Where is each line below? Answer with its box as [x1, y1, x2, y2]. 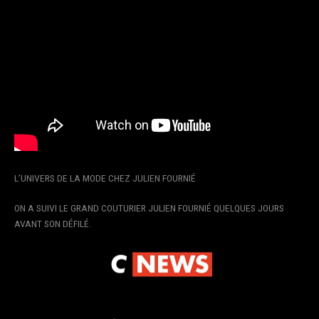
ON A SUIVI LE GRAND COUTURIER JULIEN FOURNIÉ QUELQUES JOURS [14, 202, 284, 214]
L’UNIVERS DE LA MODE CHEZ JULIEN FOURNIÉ [14, 172, 196, 184]
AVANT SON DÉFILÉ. [14, 218, 91, 230]
